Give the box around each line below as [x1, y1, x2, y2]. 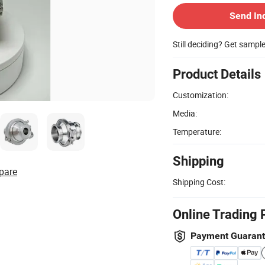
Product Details [173, 66, 261, 82]
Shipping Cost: [173, 176, 225, 188]
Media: [173, 107, 197, 119]
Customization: [173, 89, 228, 101]
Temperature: [173, 125, 221, 137]
